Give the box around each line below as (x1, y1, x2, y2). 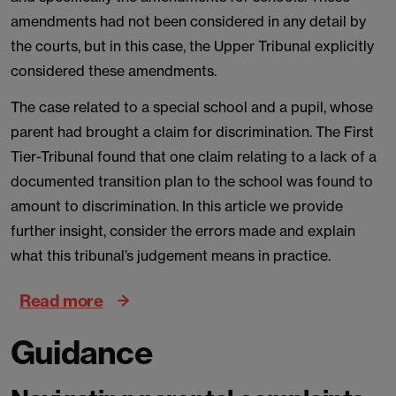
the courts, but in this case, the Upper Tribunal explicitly (11, 37, 374, 55)
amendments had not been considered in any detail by (11, 12, 366, 30)
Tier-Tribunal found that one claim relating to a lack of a (11, 148, 377, 165)
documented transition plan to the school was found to (11, 172, 373, 190)
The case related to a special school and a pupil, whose (11, 98, 373, 116)
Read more (19, 290, 103, 310)
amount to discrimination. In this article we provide (11, 197, 343, 215)
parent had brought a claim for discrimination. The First (11, 123, 374, 141)
